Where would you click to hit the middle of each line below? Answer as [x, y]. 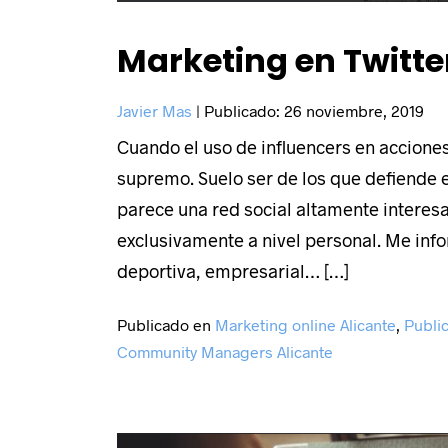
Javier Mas [154, 110]
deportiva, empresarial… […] [233, 270]
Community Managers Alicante [225, 351]
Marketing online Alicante [305, 324]
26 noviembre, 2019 [354, 110]
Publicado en [166, 324]
